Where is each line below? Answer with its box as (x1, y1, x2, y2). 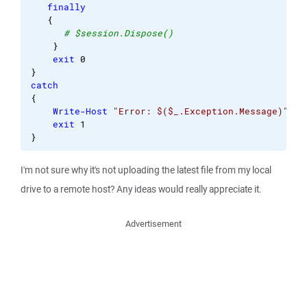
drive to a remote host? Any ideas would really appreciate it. (21, 183, 262, 195)
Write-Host (53, 106, 108, 117)
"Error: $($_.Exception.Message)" (113, 106, 288, 117)
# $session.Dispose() (64, 27, 173, 39)
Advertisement (125, 218, 182, 230)
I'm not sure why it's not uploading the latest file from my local (21, 164, 271, 176)
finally (47, 1, 86, 13)
